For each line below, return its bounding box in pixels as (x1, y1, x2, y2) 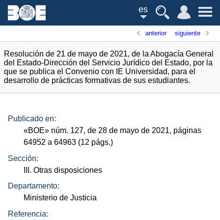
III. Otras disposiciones (24, 165, 103, 174)
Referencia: (8, 209, 48, 218)
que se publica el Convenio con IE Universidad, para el (4, 67, 195, 76)
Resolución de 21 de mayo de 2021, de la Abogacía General (4, 50, 214, 58)
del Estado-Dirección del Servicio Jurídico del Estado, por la (4, 58, 213, 67)
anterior (145, 29, 167, 37)
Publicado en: (8, 114, 56, 123)
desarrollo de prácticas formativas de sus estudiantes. (4, 76, 190, 84)
